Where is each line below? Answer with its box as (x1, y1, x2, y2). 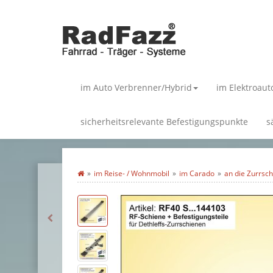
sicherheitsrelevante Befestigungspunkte (80, 116, 248, 127)
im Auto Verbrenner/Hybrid (80, 82, 192, 93)
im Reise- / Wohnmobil (94, 168, 169, 179)
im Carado (179, 168, 214, 179)
